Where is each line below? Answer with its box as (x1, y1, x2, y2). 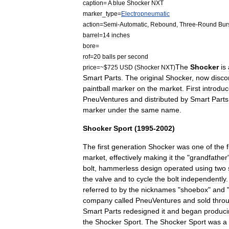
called (114, 196, 133, 204)
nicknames (141, 186, 176, 194)
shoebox (180, 186, 208, 194)
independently (181, 175, 226, 183)
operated (164, 164, 193, 172)
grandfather (190, 153, 227, 162)
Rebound (150, 21, 176, 28)
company (83, 196, 112, 204)
